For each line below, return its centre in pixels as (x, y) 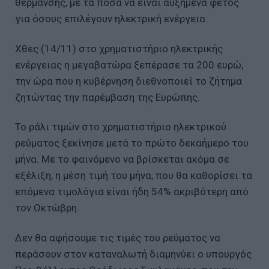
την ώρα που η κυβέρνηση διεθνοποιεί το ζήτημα (128, 81)
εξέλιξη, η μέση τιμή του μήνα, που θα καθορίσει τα (134, 176)
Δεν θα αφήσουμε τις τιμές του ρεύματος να (118, 238)
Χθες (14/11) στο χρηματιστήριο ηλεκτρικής (119, 48)
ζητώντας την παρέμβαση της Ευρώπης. (107, 97)
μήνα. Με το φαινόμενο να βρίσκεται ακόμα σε (122, 159)
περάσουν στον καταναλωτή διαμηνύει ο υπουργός (133, 254)
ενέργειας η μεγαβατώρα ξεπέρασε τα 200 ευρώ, (129, 65)
